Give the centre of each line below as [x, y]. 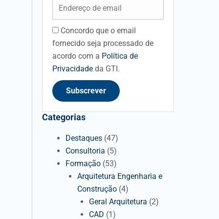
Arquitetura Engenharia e [120, 176]
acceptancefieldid [78, 30]
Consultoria [85, 151]
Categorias [64, 117]
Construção [97, 189]
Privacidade [74, 69]
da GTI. [107, 69]
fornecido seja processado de [103, 43]
